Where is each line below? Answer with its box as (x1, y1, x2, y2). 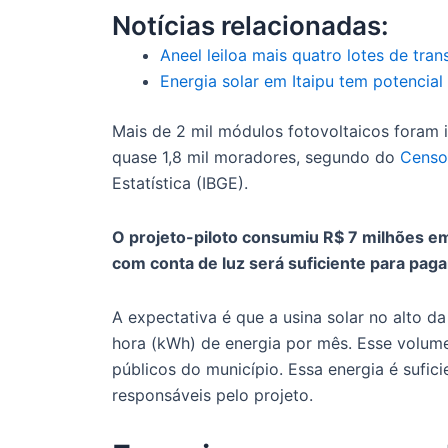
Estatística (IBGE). (112, 173, 253, 194)
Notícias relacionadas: (112, 10, 389, 42)
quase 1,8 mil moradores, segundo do (112, 147, 400, 168)
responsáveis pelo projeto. (112, 385, 313, 406)
